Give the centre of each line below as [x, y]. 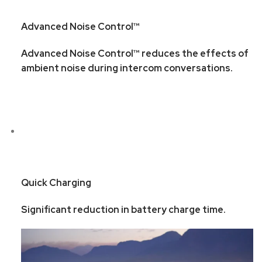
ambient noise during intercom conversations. [127, 68]
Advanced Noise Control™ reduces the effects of [135, 54]
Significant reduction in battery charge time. [123, 209]
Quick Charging [56, 182]
